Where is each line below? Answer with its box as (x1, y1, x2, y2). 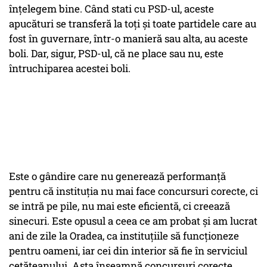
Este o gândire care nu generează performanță (9, 169, 226, 184)
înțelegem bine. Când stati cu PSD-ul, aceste (9, 2, 214, 16)
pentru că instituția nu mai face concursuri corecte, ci (9, 184, 258, 198)
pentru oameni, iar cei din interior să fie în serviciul (9, 244, 247, 258)
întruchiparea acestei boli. (9, 61, 131, 76)
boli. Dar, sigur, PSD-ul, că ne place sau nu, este (9, 46, 223, 61)
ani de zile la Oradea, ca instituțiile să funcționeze (9, 229, 239, 243)
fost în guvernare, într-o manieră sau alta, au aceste (9, 32, 248, 46)
